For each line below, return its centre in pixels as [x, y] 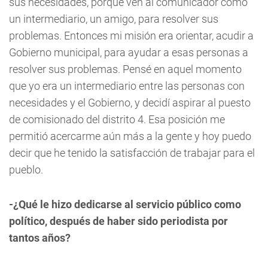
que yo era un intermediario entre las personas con [127, 86]
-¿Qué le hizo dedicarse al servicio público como [125, 204]
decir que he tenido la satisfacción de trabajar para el [132, 153]
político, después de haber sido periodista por [118, 221]
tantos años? [40, 237]
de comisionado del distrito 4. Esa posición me [117, 119]
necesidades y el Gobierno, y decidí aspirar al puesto [130, 102]
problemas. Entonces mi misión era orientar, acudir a [131, 35]
